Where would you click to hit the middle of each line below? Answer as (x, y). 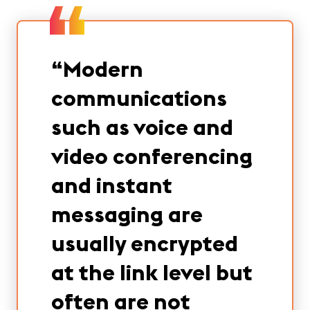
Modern (103, 69)
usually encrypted (145, 243)
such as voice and (142, 127)
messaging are (127, 214)
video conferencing (152, 156)
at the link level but (152, 272)
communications (139, 98)
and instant (112, 185)
